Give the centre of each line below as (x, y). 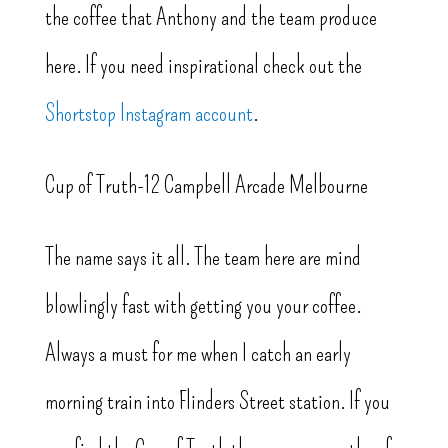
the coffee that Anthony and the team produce (210, 17)
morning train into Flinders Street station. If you (217, 401)
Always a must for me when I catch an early (197, 353)
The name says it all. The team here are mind (202, 257)
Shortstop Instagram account (148, 113)
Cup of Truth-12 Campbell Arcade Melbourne (206, 185)
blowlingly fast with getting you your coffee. (202, 305)
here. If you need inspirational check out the (203, 65)
